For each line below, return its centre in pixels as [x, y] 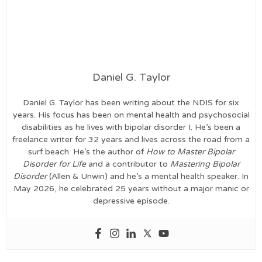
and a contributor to [128, 164]
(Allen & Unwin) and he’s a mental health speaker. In [148, 177]
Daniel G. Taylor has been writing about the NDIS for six [131, 103]
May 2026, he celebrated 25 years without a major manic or [131, 189]
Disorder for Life [54, 164]
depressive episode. [131, 201]
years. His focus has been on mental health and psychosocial [131, 115]
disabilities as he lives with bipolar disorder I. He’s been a [131, 127]
